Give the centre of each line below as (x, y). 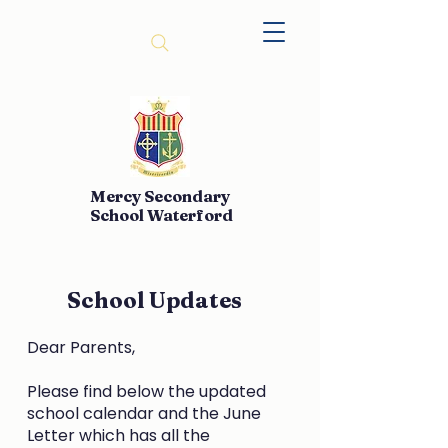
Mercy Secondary (160, 196)
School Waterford (161, 215)
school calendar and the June (144, 413)
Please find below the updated (146, 391)
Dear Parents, (81, 347)
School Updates (154, 300)
